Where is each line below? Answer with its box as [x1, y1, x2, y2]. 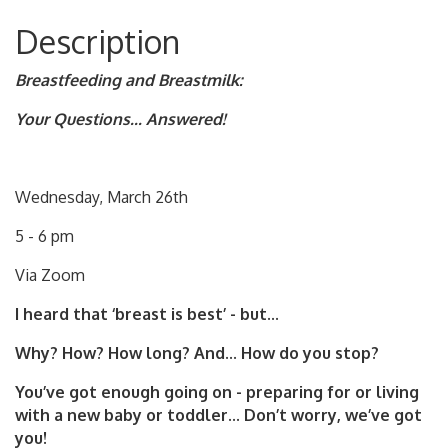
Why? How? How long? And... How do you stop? [15, 343, 379, 363]
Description [15, 21, 180, 62]
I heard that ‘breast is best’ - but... [15, 304, 279, 324]
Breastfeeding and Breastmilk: [15, 70, 243, 90]
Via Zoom [15, 265, 85, 285]
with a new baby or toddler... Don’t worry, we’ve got [15, 405, 422, 425]
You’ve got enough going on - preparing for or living [15, 382, 419, 402]
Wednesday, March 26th [15, 187, 188, 207]
